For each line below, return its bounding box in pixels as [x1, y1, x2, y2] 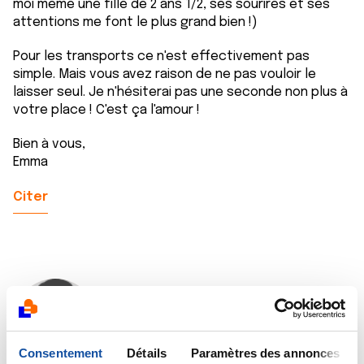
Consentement [19, 346, 103, 360]
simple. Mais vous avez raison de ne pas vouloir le [13, 67, 316, 81]
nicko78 [114, 304, 174, 321]
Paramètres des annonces [190, 346, 340, 360]
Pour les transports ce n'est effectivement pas [13, 50, 310, 63]
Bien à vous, [13, 137, 85, 151]
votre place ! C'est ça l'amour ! [13, 103, 200, 117]
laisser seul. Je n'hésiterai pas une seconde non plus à [13, 85, 348, 99]
